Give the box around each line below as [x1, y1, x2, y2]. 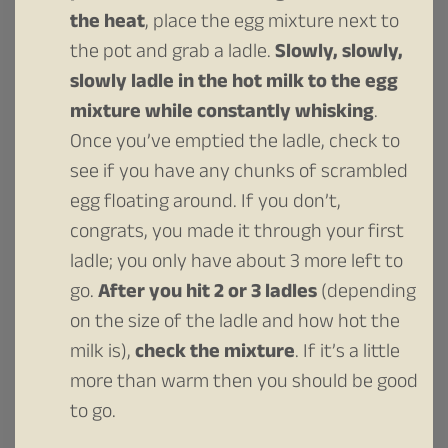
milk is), [70, 336, 135, 371]
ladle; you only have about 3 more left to [70, 246, 403, 281]
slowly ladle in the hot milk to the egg [70, 66, 398, 101]
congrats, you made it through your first [70, 216, 404, 251]
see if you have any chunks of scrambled [70, 156, 408, 191]
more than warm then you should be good [70, 366, 418, 401]
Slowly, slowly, [275, 36, 403, 71]
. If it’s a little [295, 336, 400, 371]
